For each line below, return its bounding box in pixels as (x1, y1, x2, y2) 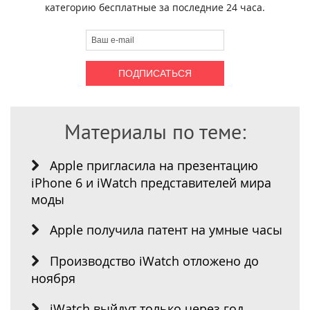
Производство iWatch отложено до (50, 252, 259, 269)
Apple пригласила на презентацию (50, 156, 258, 174)
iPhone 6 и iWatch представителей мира (31, 174, 271, 191)
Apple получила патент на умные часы (50, 221, 282, 238)
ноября (31, 269, 75, 286)
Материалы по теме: (64, 118, 246, 145)
